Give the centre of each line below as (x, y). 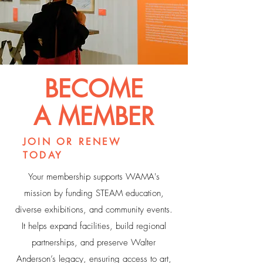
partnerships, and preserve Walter (94, 242)
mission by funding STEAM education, (94, 193)
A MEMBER (94, 117)
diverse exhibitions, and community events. (94, 210)
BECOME (94, 89)
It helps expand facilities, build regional (94, 226)
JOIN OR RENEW (72, 142)
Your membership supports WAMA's (94, 177)
